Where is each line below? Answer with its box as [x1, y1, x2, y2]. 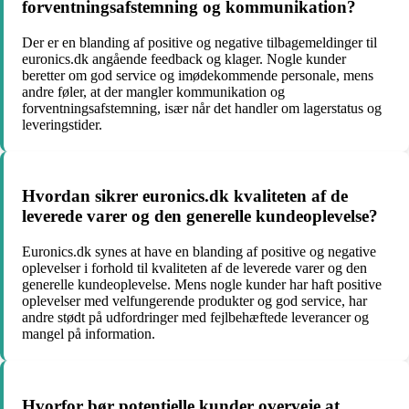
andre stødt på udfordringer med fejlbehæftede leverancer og [22, 309, 369, 326]
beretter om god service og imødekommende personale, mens [22, 67, 373, 83]
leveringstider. [22, 116, 102, 132]
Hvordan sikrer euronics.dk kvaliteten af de [22, 186, 348, 206]
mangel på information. [22, 326, 155, 342]
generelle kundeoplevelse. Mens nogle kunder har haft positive [22, 277, 382, 293]
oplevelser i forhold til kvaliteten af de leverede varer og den [22, 260, 367, 277]
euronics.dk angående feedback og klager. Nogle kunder [22, 50, 346, 67]
